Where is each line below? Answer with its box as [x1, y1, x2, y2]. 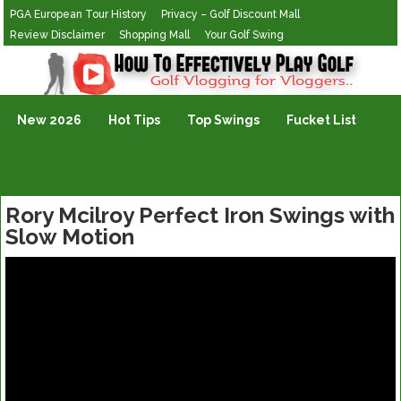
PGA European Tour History [10, 8, 148, 21]
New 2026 [17, 113, 82, 127]
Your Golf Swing [204, 29, 285, 41]
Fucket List [286, 113, 357, 127]
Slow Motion [5, 224, 134, 250]
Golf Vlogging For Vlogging [4, 50, 169, 64]
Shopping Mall [119, 29, 191, 41]
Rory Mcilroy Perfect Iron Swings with [5, 202, 395, 228]
